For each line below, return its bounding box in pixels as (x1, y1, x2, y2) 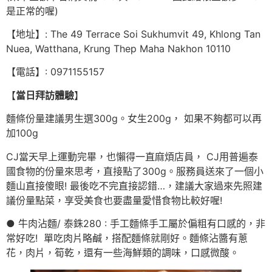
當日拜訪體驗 (16, 89, 74, 101)
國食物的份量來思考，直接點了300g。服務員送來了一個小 (6, 165, 263, 177)
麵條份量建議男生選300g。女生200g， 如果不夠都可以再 (6, 112, 262, 125)
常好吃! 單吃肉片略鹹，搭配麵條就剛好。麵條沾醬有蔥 (6, 232, 248, 244)
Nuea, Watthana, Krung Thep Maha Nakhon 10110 (6, 42, 231, 55)
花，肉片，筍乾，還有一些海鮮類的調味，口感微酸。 (6, 246, 239, 259)
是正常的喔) (6, 4, 58, 17)
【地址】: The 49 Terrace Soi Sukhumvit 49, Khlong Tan (6, 28, 260, 41)
